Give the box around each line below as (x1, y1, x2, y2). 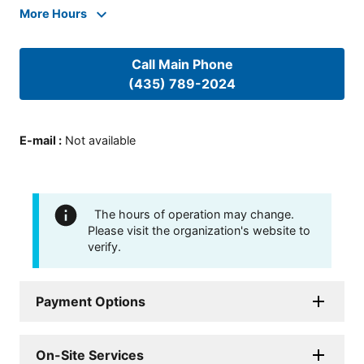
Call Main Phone (131, 56, 233, 73)
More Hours (19, 6, 87, 21)
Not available (65, 132, 136, 147)
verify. (88, 239, 121, 253)
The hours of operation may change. (94, 206, 294, 221)
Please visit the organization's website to (88, 223, 310, 237)
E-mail (19, 132, 56, 147)
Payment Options (36, 292, 145, 310)
